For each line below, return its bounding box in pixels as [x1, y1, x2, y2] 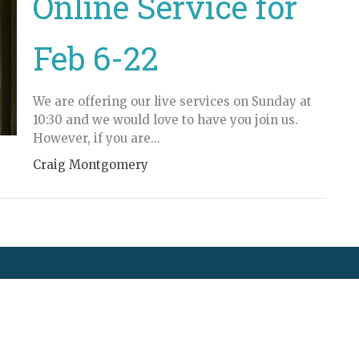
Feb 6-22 [32, 37, 159, 79]
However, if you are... [32, 131, 160, 146]
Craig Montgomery [32, 157, 148, 172]
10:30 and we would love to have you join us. [32, 112, 298, 127]
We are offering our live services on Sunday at [32, 94, 312, 109]
